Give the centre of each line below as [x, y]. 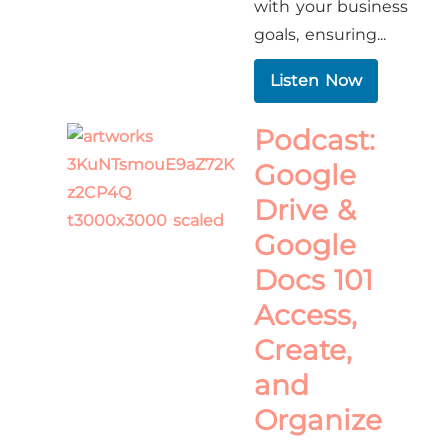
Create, [303, 350]
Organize [318, 420]
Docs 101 [313, 280]
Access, [306, 315]
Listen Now [316, 80]
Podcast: [315, 140]
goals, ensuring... [320, 34]
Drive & [305, 210]
